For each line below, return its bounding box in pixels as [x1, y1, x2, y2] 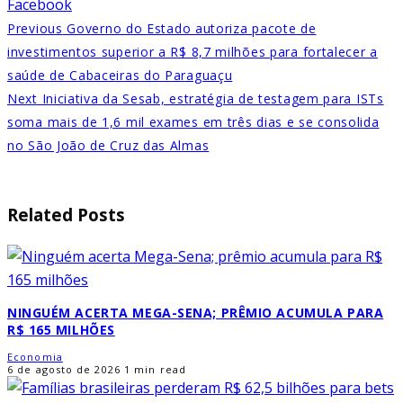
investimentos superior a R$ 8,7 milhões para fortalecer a [7, 42, 378, 60]
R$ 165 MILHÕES [7, 321, 115, 339]
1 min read [120, 363, 187, 377]
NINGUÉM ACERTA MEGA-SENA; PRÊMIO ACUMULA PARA [7, 304, 384, 322]
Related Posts [7, 202, 125, 226]
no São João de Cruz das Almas [7, 136, 210, 154]
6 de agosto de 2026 [7, 363, 121, 377]
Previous [7, 19, 63, 37]
